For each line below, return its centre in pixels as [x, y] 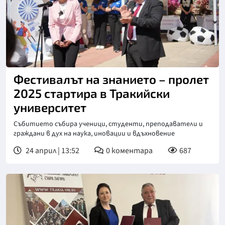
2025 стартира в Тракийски [92, 93]
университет [50, 107]
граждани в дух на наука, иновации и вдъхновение [94, 133]
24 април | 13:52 [52, 150]
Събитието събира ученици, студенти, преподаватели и [108, 124]
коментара [132, 150]
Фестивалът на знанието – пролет [111, 79]
